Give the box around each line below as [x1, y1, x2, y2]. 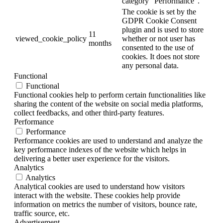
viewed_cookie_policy [15, 34, 87, 43]
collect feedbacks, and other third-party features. [14, 108, 164, 117]
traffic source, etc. [14, 209, 70, 218]
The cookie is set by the [122, 7, 196, 16]
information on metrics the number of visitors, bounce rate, [14, 200, 197, 209]
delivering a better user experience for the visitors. [14, 154, 170, 163]
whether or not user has [122, 34, 195, 43]
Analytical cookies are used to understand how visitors [14, 182, 185, 191]
